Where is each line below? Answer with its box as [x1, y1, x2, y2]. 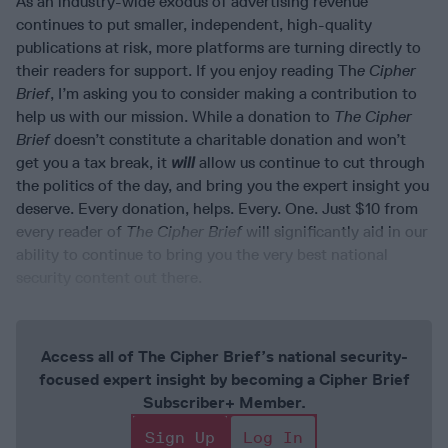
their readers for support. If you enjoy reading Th [16, 61, 357, 81]
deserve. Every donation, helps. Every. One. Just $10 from [16, 199, 418, 219]
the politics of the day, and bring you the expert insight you [16, 176, 429, 196]
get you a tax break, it [16, 153, 171, 173]
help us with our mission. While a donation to [16, 107, 334, 127]
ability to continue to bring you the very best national [16, 245, 388, 265]
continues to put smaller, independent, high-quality [16, 15, 372, 35]
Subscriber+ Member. [142, 393, 306, 413]
